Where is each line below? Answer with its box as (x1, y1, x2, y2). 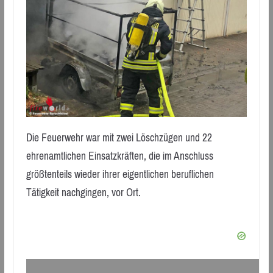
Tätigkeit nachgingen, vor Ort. (26, 183, 141, 203)
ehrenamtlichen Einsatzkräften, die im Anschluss (26, 146, 213, 166)
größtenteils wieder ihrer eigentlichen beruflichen (26, 165, 214, 185)
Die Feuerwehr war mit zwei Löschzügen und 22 (26, 128, 212, 148)
